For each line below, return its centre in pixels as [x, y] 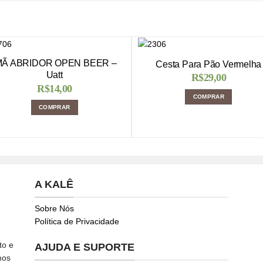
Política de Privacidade [77, 222]
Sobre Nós [54, 209]
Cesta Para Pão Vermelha [209, 64]
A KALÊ [54, 184]
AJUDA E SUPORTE [84, 247]
